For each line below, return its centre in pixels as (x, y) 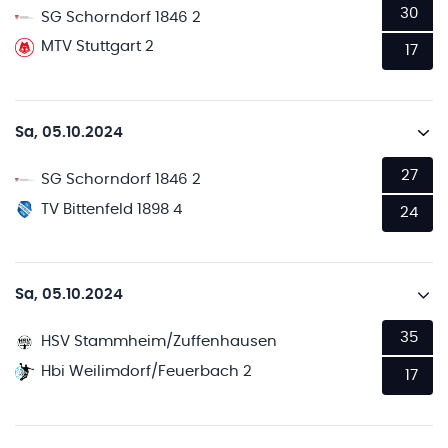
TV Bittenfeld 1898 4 (112, 209)
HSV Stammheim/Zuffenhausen (159, 342)
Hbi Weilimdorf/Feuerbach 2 (147, 371)
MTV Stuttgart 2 (98, 47)
